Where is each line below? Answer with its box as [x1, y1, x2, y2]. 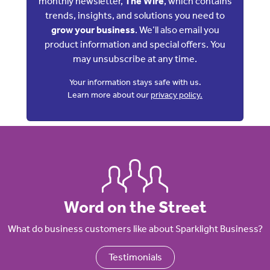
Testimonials [108, 251, 162, 263]
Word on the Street [63, 197, 207, 217]
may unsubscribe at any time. [73, 53, 197, 64]
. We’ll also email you [134, 24, 219, 36]
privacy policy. [151, 90, 202, 100]
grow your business [51, 24, 135, 36]
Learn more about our [67, 90, 151, 100]
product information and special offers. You [45, 39, 225, 50]
